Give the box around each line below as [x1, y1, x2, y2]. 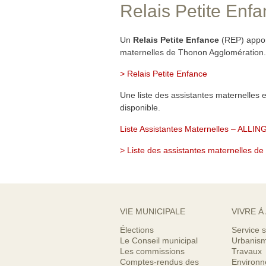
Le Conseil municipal [120, 236, 198, 245]
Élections [120, 225, 154, 235]
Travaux [232, 246, 262, 256]
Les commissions [120, 246, 185, 256]
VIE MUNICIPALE [120, 207, 185, 216]
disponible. [120, 103, 160, 112]
